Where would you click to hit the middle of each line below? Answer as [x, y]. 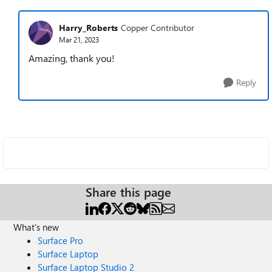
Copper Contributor [158, 27]
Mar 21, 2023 [79, 39]
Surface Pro [61, 240]
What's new [36, 227]
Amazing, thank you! [72, 58]
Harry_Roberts [88, 27]
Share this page [128, 192]
